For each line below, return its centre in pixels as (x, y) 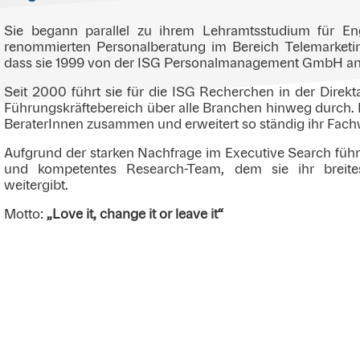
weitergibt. (37, 185)
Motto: (26, 214)
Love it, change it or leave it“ (138, 214)
